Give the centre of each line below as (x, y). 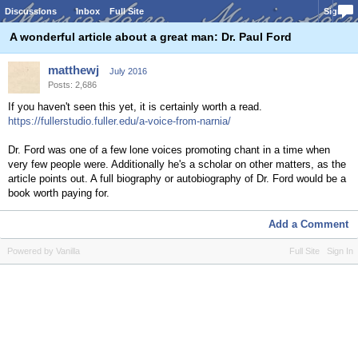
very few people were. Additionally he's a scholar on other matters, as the (177, 164)
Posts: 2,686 (72, 85)
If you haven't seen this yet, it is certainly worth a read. (135, 107)
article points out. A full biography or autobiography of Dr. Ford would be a (177, 179)
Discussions (31, 11)
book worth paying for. (59, 193)
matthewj (74, 70)
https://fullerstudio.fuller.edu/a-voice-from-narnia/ (119, 121)
